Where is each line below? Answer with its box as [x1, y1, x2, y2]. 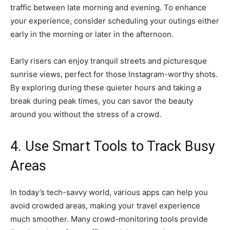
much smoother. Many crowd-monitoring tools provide [10, 214, 208, 224]
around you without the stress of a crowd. [10, 109, 161, 119]
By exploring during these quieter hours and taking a [10, 82, 201, 92]
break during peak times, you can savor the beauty [10, 95, 193, 106]
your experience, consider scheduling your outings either [10, 15, 219, 26]
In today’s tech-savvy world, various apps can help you [10, 187, 208, 197]
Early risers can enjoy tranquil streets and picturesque [10, 55, 207, 66]
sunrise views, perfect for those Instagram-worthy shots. [10, 69, 218, 79]
